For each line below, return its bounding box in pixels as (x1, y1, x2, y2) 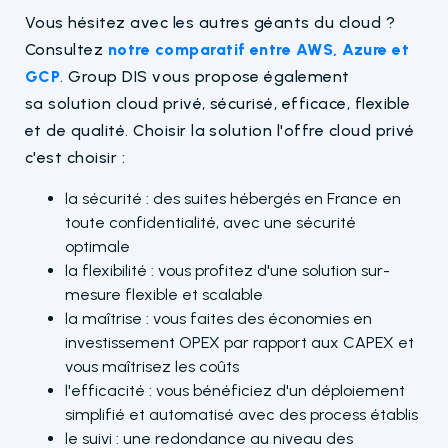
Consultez (25, 39, 108, 59)
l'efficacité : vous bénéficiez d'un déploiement (65, 380, 405, 400)
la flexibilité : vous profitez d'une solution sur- (65, 260, 390, 280)
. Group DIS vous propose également (60, 66, 350, 86)
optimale (65, 236, 130, 256)
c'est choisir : (25, 147, 126, 167)
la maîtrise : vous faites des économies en (65, 308, 372, 328)
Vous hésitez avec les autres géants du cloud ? (25, 12, 396, 32)
